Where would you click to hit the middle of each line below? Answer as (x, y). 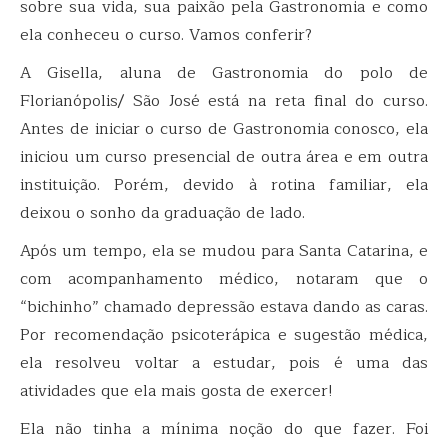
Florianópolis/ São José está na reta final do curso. (224, 100)
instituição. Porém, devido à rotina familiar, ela (224, 184)
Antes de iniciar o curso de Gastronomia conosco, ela (224, 128)
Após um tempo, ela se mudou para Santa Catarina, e (224, 250)
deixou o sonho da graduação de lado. (162, 212)
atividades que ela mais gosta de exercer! (176, 390)
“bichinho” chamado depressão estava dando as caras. (224, 306)
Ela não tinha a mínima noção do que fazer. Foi (224, 428)
